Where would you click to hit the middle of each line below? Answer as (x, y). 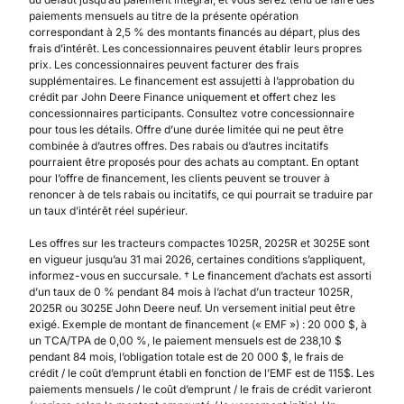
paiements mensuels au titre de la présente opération (164, 16)
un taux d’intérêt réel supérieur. (108, 211)
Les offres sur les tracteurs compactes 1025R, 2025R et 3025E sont (199, 243)
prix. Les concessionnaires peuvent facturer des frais (164, 65)
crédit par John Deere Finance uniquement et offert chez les (182, 97)
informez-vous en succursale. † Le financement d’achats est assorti (200, 276)
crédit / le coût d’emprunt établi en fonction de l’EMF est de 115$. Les (202, 373)
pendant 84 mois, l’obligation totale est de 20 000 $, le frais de (186, 357)
